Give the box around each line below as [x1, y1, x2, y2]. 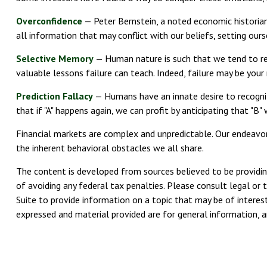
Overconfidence [15, 14, 82, 27]
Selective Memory [15, 52, 94, 64]
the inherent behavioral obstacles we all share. [15, 141, 204, 154]
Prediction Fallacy [15, 89, 93, 102]
